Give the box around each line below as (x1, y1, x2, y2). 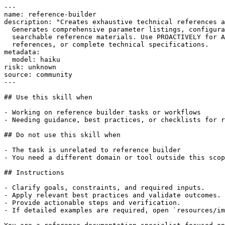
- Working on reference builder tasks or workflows (4, 108, 201, 116)
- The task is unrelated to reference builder (4, 146, 181, 154)
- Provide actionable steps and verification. (4, 198, 181, 206)
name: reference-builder (4, 10, 96, 18)
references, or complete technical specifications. (4, 40, 209, 48)
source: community (4, 70, 72, 78)
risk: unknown (4, 63, 56, 71)
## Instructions (4, 168, 64, 176)
